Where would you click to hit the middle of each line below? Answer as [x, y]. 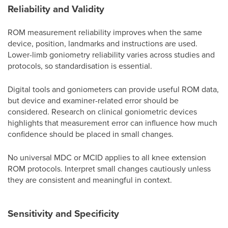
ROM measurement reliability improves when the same [105, 32]
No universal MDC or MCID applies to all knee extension [107, 157]
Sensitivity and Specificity [63, 213]
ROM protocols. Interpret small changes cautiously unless [109, 168]
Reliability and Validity [56, 9]
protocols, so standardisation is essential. [80, 66]
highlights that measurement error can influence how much [112, 123]
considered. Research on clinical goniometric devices [102, 111]
